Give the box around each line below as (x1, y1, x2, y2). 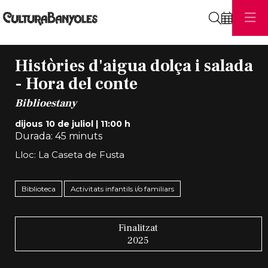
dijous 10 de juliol (14, 118, 93, 129)
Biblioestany (14, 96, 77, 110)
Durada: (14, 130, 53, 142)
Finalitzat (118, 221, 159, 234)
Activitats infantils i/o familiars (70, 184, 174, 193)
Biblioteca (21, 184, 56, 193)
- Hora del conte (14, 73, 138, 95)
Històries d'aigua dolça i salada (14, 55, 253, 77)
